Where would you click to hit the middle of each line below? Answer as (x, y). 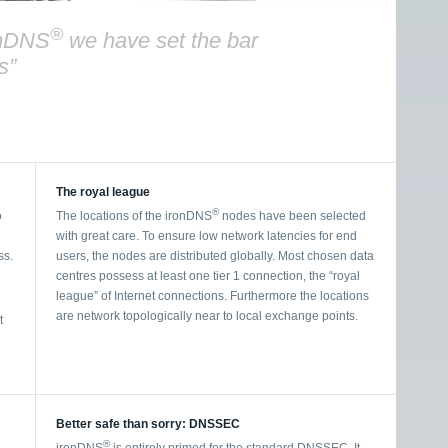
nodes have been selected (292, 215)
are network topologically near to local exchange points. (207, 315)
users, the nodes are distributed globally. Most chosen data (215, 255)
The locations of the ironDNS (134, 215)
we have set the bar (160, 41)
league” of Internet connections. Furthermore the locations (212, 295)
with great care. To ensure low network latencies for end (206, 235)
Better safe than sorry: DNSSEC (148, 423)
